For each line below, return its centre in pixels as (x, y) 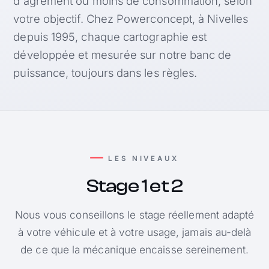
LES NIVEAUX (144, 158)
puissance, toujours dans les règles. (105, 72)
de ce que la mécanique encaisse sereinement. (134, 250)
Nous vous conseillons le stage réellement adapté (134, 215)
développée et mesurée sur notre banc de (122, 54)
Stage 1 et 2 (134, 186)
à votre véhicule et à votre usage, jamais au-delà (134, 232)
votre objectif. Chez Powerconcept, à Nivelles (131, 18)
